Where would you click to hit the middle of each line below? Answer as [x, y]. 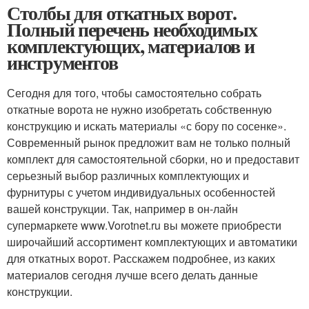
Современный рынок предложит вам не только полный [149, 143]
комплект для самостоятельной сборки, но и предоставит [153, 159]
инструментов [62, 63]
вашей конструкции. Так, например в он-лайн [122, 209]
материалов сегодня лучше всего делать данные [132, 275]
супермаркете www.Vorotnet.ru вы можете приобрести [144, 226]
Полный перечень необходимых [132, 30]
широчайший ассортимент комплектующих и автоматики [152, 242]
